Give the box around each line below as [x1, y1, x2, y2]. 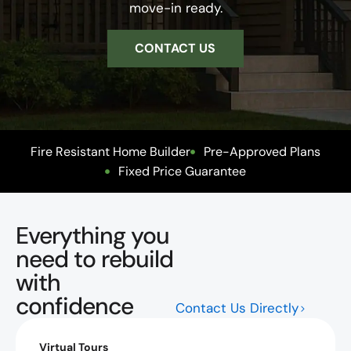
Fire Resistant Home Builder [30, 143, 190, 160]
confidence [16, 291, 133, 321]
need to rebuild [16, 244, 173, 274]
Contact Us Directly [175, 299, 299, 317]
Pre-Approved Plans [204, 143, 321, 160]
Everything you [16, 220, 169, 251]
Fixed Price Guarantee [118, 163, 247, 179]
